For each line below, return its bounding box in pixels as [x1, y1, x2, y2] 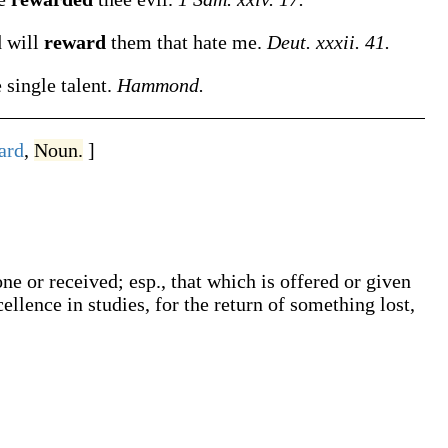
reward [44, 31, 111, 53]
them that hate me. [111, 31, 267, 53]
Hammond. [117, 74, 204, 96]
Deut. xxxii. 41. [267, 31, 390, 53]
